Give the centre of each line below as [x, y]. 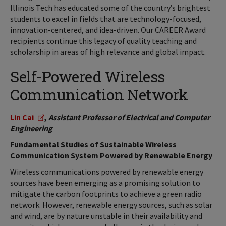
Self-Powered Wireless [88, 76]
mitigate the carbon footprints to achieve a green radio [106, 194]
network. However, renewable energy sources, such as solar [111, 205]
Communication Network [99, 95]
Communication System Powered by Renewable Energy [111, 155]
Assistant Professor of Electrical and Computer [129, 117]
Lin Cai [22, 117]
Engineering [31, 128]
